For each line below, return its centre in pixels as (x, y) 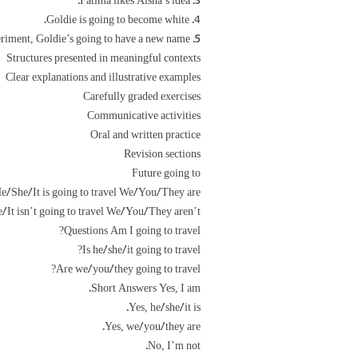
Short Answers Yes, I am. (146, 288)
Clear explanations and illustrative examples (103, 78)
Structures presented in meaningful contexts (103, 58)
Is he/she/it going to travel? (141, 250)
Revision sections (162, 154)
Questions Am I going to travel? (132, 231)
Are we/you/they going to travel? (128, 269)
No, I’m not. (174, 346)
